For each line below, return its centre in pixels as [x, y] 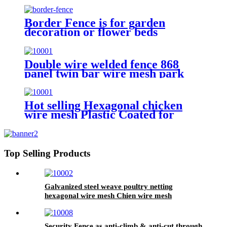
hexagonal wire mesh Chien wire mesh [108, 195]
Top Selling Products [47, 154]
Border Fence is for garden [95, 23]
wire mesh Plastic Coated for [99, 115]
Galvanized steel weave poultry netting [109, 186]
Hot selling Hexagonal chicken [103, 106]
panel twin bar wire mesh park [104, 73]
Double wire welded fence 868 [102, 64]
